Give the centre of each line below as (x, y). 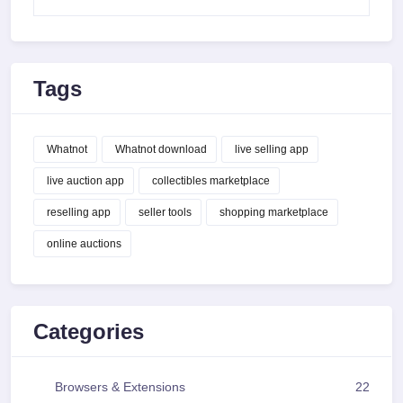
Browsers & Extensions (120, 388)
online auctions (84, 244)
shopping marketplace (274, 213)
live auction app (85, 181)
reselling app (79, 213)
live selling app (272, 150)
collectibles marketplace (211, 181)
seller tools (165, 213)
